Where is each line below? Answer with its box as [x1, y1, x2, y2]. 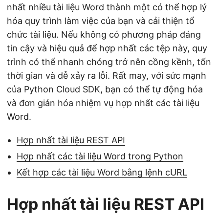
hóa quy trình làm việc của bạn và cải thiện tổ [7, 16, 195, 26]
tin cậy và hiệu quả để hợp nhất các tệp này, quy [7, 43, 207, 53]
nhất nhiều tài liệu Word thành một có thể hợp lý [7, 2, 207, 12]
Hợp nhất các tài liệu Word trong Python [17, 151, 183, 161]
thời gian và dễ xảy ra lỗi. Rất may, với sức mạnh [7, 70, 206, 81]
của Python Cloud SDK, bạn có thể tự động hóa [7, 84, 203, 94]
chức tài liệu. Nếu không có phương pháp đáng [7, 29, 201, 40]
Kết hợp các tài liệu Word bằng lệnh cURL [17, 167, 187, 177]
